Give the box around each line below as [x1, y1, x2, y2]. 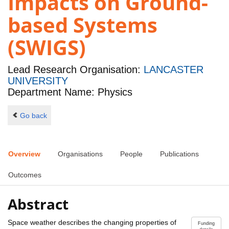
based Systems [8, 11, 157, 39]
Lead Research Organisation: [8, 64, 144, 76]
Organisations [58, 150, 103, 158]
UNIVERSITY [8, 75, 68, 87]
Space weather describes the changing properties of [8, 218, 176, 226]
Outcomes [8, 171, 41, 179]
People [120, 150, 143, 158]
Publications [160, 150, 199, 158]
